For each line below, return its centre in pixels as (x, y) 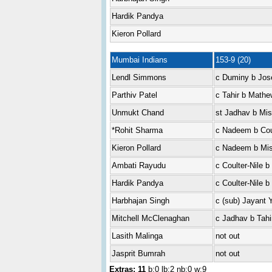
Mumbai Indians (139, 60)
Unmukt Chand (138, 113)
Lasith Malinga (137, 236)
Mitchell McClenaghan (150, 218)
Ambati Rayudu (138, 165)
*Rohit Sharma (137, 130)
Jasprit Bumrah (138, 253)
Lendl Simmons (139, 77)
